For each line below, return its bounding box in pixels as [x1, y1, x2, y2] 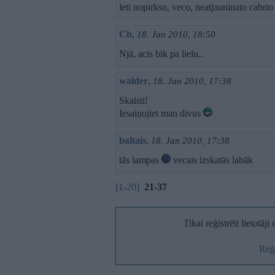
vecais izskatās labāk [171, 155, 253, 165]
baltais [119, 135, 146, 145]
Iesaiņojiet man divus [119, 108, 203, 118]
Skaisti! [119, 95, 148, 106]
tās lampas [119, 155, 161, 165]
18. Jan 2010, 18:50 [137, 29, 215, 39]
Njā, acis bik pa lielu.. [119, 48, 203, 59]
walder [119, 76, 148, 86]
